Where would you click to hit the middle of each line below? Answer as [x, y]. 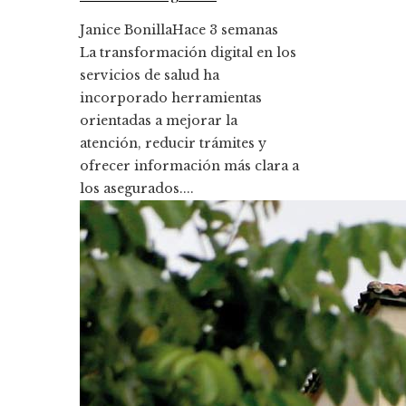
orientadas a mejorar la [159, 120]
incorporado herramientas [171, 97]
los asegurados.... [137, 188]
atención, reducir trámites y [173, 143]
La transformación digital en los [188, 52]
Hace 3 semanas [225, 29]
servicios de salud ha [150, 75]
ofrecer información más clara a [189, 165]
